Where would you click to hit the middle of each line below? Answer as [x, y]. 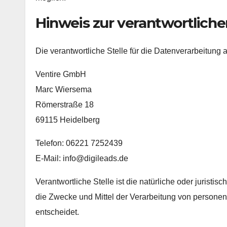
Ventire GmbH [61, 74]
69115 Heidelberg [68, 120]
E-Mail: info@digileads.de [82, 158]
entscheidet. [57, 212]
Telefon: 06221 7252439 [79, 143]
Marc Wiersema [64, 89]
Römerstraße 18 [65, 104]
